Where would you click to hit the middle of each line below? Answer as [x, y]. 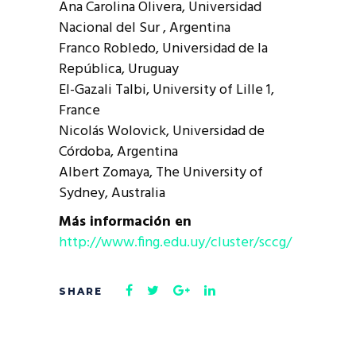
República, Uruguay [119, 70]
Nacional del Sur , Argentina [145, 28]
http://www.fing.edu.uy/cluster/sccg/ [175, 243]
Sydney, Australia [112, 193]
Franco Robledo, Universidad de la [163, 49]
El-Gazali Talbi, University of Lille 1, [166, 90]
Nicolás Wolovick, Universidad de [162, 132]
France [79, 111]
